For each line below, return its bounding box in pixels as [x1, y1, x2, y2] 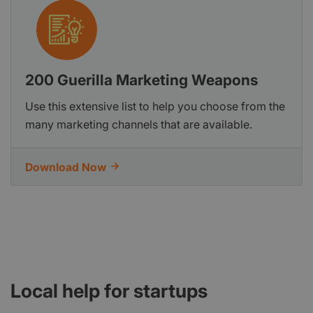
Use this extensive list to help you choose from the [25, 99, 285, 113]
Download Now [25, 160, 106, 174]
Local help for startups [10, 279, 208, 303]
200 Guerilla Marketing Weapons [25, 71, 258, 89]
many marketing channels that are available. [25, 117, 252, 131]
